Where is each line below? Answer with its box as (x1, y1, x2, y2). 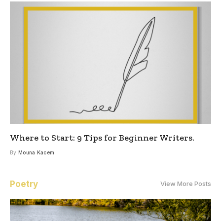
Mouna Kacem (18, 149, 55, 155)
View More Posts (160, 180, 211, 188)
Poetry (10, 179, 38, 189)
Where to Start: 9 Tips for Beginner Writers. (10, 132, 194, 143)
